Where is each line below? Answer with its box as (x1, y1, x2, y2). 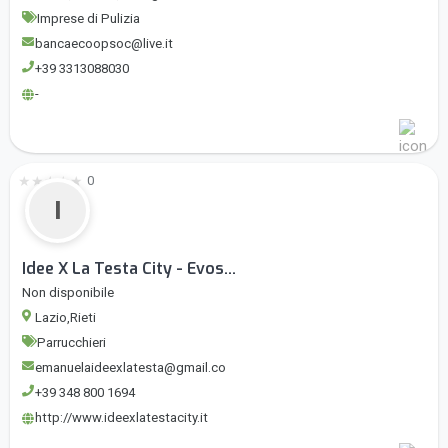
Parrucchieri (37, 335, 106, 351)
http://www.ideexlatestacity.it (35, 410, 208, 426)
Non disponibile (22, 285, 114, 301)
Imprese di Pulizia (37, 11, 140, 27)
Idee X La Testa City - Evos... (22, 258, 236, 280)
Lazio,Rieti (35, 310, 96, 326)
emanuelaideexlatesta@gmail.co (35, 360, 226, 376)
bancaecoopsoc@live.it (35, 36, 173, 52)
